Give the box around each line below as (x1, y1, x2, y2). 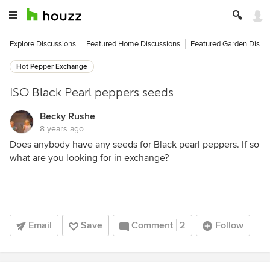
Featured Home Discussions (86, 39, 180, 49)
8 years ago (40, 124, 84, 134)
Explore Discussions (10, 39, 76, 49)
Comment (131, 219, 173, 231)
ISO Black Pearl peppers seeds (10, 86, 174, 99)
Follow (215, 219, 243, 231)
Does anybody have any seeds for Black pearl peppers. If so (10, 139, 259, 151)
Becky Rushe (40, 110, 95, 122)
